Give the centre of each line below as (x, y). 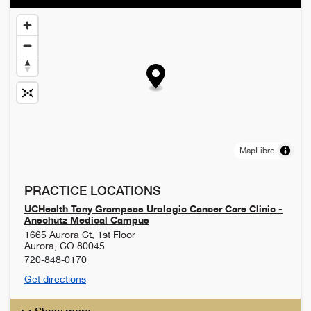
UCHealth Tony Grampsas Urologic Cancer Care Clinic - (153, 208)
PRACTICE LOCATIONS (93, 190)
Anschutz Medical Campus (87, 219)
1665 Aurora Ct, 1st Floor (80, 234)
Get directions (55, 279)
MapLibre (257, 150)
